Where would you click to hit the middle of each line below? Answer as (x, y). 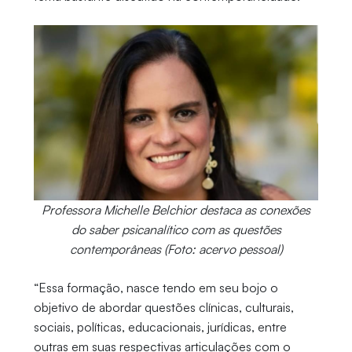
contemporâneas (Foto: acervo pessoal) (176, 249)
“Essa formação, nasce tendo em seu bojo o (156, 287)
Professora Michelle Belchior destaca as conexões (176, 209)
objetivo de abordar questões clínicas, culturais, (163, 307)
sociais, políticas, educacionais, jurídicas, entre (160, 326)
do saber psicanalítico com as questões (176, 229)
